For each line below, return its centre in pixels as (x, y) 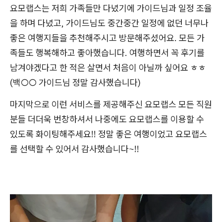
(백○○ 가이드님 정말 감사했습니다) (75, 83)
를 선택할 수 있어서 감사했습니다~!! (75, 149)
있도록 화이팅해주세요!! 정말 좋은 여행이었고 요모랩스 (109, 134)
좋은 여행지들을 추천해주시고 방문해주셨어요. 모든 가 (107, 38)
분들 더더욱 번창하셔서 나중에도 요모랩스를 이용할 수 (107, 119)
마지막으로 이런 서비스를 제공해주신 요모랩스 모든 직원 (111, 105)
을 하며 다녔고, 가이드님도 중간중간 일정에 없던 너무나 (109, 23)
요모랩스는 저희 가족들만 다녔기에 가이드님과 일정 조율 (111, 8)
